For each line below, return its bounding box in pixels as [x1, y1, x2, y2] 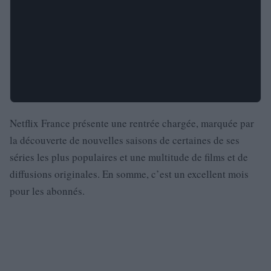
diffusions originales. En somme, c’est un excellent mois [10, 167, 249, 181]
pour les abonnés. [10, 184, 85, 198]
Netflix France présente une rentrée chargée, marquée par [10, 116, 254, 131]
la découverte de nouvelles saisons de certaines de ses [10, 133, 240, 148]
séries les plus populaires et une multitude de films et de [10, 150, 248, 165]
